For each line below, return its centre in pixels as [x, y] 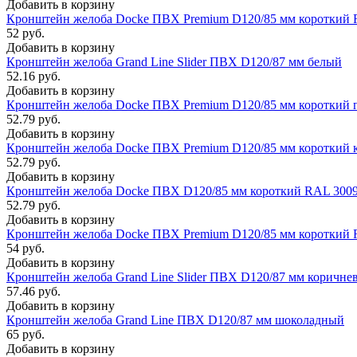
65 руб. [25, 334]
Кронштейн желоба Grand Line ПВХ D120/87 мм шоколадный [175, 320]
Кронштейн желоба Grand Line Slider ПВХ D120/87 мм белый [174, 61]
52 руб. [25, 33]
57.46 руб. [33, 291]
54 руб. [25, 248]
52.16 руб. [33, 76]
